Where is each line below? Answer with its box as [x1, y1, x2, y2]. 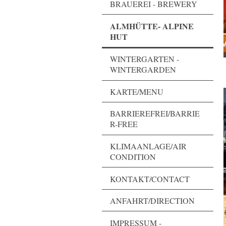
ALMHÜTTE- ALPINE [110, 20, 194, 32]
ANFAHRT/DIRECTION [110, 195, 195, 206]
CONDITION [110, 151, 156, 162]
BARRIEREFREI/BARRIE [110, 108, 200, 119]
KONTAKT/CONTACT [110, 173, 190, 184]
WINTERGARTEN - [110, 53, 179, 65]
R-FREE [110, 119, 138, 130]
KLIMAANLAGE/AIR [110, 140, 187, 151]
